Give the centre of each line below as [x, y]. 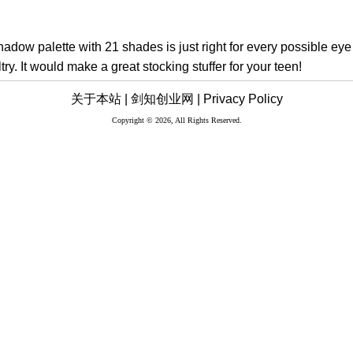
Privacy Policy [243, 99]
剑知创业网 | [165, 99]
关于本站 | [99, 99]
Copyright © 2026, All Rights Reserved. [176, 120]
